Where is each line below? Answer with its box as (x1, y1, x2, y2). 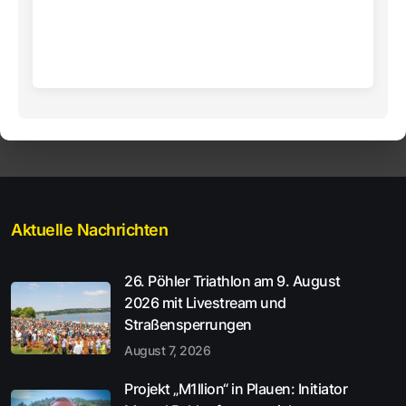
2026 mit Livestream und (124, 293, 286, 312)
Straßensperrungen (124, 314, 252, 333)
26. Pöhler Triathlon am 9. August (124, 271, 341, 290)
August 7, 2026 (124, 342, 210, 358)
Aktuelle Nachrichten (11, 219, 168, 239)
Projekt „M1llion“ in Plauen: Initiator (124, 379, 347, 398)
